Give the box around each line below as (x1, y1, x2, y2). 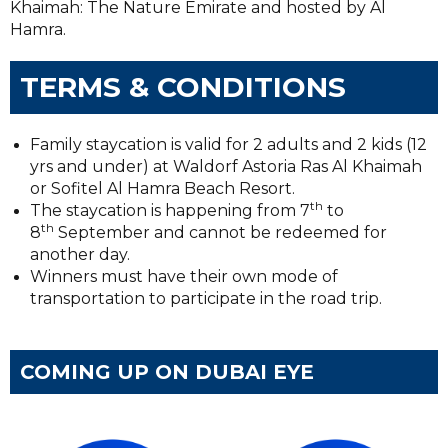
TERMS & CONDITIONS (20, 69, 346, 104)
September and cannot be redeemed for (54, 222, 387, 242)
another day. (30, 244, 130, 264)
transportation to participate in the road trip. (30, 288, 382, 308)
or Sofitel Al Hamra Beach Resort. (30, 178, 295, 198)
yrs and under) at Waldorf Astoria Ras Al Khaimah (30, 156, 422, 176)
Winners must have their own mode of (30, 266, 338, 286)
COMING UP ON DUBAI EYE (20, 359, 314, 384)
